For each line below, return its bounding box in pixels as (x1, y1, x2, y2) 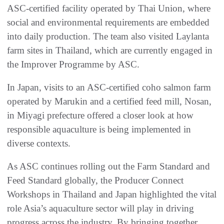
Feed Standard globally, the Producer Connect (7, 175, 183, 186)
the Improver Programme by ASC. (7, 59, 139, 70)
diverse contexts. (7, 138, 70, 149)
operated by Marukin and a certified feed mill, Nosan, (7, 96, 211, 107)
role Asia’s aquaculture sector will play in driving (7, 203, 194, 214)
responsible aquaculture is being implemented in (7, 124, 191, 135)
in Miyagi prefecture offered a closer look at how (7, 110, 193, 121)
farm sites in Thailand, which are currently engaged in (7, 45, 212, 56)
